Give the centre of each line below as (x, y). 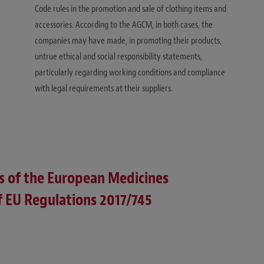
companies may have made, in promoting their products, (128, 41)
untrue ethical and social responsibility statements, (118, 57)
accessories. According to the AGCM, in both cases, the (124, 25)
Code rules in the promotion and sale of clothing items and (131, 9)
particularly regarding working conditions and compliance (130, 73)
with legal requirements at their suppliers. (104, 89)
